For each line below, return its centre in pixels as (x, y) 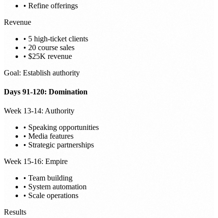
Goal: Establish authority (42, 73)
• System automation (55, 187)
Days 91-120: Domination (46, 92)
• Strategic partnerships (59, 145)
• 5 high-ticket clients (56, 38)
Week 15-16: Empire (36, 162)
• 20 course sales (49, 47)
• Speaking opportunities (61, 127)
